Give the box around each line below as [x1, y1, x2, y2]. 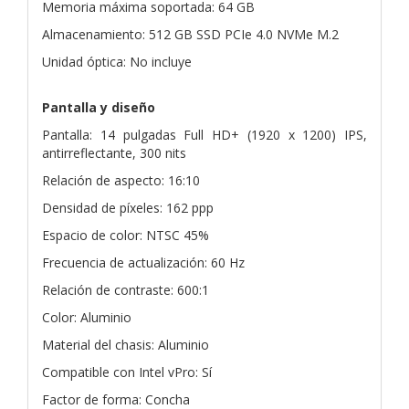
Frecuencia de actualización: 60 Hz [42, 253, 245, 271]
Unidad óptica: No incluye [42, 52, 192, 70]
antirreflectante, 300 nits [42, 143, 186, 162]
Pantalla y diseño [42, 98, 155, 116]
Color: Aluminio [42, 308, 131, 326]
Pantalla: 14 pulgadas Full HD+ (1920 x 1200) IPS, [42, 125, 367, 143]
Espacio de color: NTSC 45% [42, 225, 209, 244]
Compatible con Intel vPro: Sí [42, 362, 212, 381]
